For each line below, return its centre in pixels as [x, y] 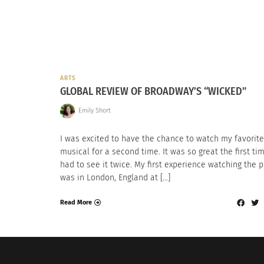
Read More [76, 203]
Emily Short [94, 111]
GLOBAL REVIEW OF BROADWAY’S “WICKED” [153, 92]
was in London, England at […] [115, 177]
